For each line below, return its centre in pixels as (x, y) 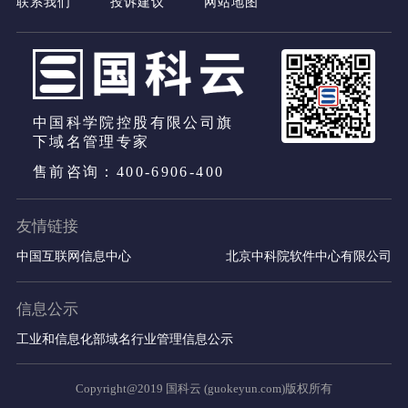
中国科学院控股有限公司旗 (133, 123)
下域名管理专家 (91, 142)
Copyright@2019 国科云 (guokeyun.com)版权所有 (204, 389)
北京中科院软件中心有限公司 (309, 255)
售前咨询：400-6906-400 (128, 172)
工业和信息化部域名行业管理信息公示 (124, 338)
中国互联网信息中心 (73, 255)
